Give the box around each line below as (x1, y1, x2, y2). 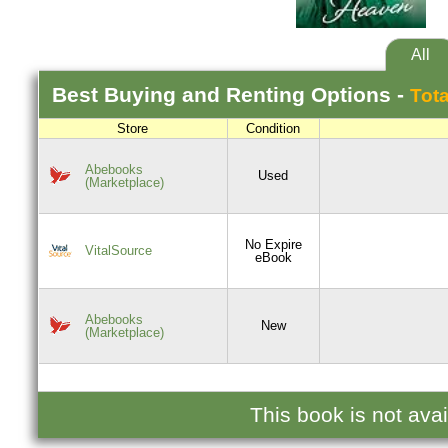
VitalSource (84, 243, 152, 259)
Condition (242, 121, 304, 137)
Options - (310, 82, 410, 106)
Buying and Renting (103, 82, 311, 106)
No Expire (244, 237, 302, 253)
